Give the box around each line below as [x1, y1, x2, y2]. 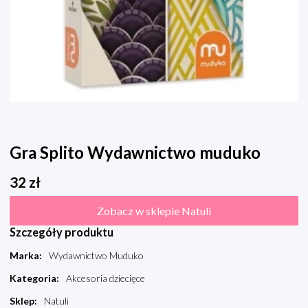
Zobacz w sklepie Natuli [97, 204, 211, 218]
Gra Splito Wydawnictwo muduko [10, 142, 261, 163]
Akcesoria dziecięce [66, 272, 145, 285]
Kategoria [10, 272, 56, 285]
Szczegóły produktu [10, 225, 113, 239]
